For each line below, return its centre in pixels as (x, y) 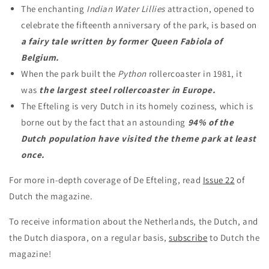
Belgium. (40, 57)
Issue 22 (219, 180)
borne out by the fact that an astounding (104, 122)
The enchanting (54, 9)
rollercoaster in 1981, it (195, 74)
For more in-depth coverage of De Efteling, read (106, 180)
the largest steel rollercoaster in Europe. (127, 90)
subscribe (188, 237)
